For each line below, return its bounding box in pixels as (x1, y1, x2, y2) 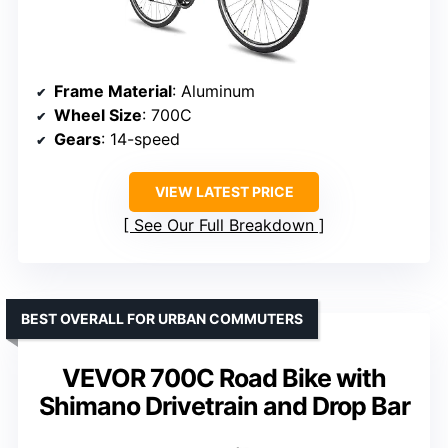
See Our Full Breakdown (134, 215, 314, 236)
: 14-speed (101, 129, 180, 150)
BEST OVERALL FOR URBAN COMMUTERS (21, 310, 303, 328)
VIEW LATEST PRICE (154, 183, 294, 201)
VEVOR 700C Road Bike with (62, 363, 386, 394)
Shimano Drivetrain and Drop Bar (38, 391, 410, 422)
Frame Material (54, 81, 172, 102)
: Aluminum (172, 81, 255, 102)
